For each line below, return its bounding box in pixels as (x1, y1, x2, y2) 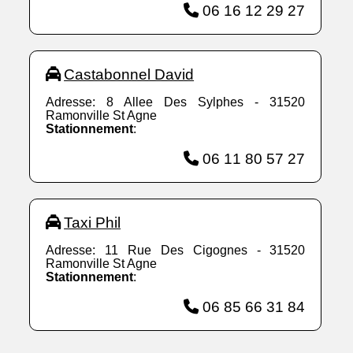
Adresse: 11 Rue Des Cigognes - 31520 (46, 243, 306, 258)
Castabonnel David (64, 66, 195, 84)
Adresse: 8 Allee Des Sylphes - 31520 (46, 95, 306, 110)
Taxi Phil (64, 214, 121, 232)
